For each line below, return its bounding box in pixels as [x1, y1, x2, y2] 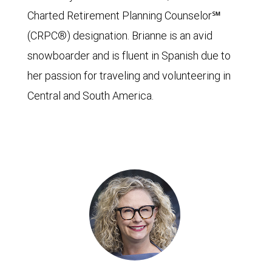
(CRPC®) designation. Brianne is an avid [27, 28, 212, 42]
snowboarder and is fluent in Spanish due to [27, 48, 231, 63]
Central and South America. [27, 88, 154, 103]
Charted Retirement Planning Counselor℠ [27, 8, 221, 22]
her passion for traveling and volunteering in [27, 68, 231, 83]
